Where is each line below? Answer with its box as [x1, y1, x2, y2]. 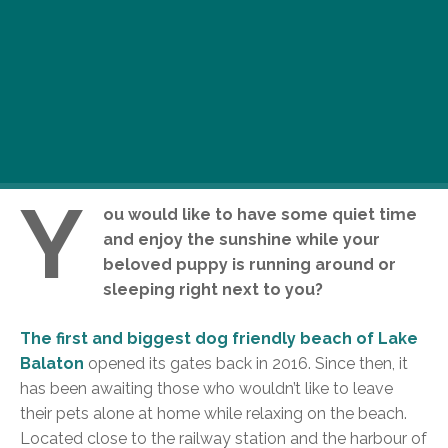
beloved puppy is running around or [103, 255, 396, 274]
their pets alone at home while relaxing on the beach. [20, 404, 407, 423]
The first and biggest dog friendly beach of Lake [20, 329, 418, 348]
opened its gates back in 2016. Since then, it [84, 354, 408, 373]
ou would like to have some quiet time [103, 205, 417, 224]
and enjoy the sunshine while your [103, 230, 380, 249]
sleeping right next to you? [103, 280, 323, 299]
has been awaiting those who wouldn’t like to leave [20, 379, 393, 398]
